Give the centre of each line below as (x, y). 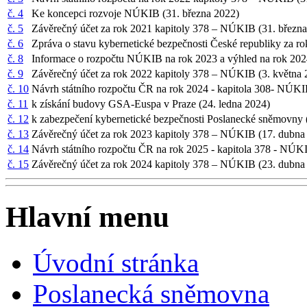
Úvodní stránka (116, 262)
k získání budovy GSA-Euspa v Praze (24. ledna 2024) (152, 103)
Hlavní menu (87, 217)
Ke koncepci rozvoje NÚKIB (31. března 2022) (137, 13)
